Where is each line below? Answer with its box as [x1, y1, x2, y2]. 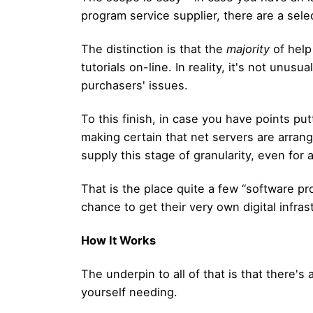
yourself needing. [81, 285, 177, 300]
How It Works [81, 233, 156, 247]
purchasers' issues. [81, 78, 188, 92]
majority [226, 41, 270, 56]
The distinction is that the [81, 41, 226, 56]
